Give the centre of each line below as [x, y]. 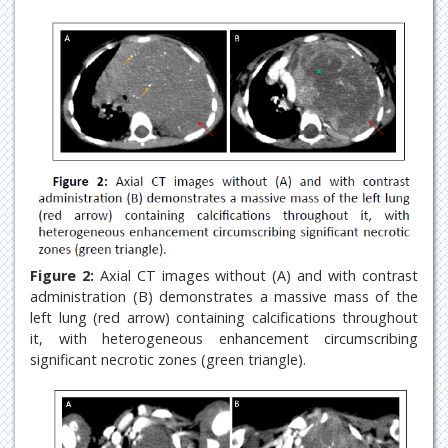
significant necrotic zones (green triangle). [168, 359]
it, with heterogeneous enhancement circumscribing [224, 338]
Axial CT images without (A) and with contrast [256, 275]
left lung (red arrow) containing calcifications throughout [224, 317]
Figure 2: [62, 275]
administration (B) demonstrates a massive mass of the [224, 296]
